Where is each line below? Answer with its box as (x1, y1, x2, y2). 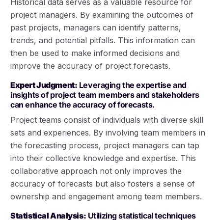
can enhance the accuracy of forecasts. (10, 100, 155, 110)
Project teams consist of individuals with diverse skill (10, 115, 204, 125)
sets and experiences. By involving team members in (10, 128, 206, 138)
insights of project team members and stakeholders (10, 90, 200, 100)
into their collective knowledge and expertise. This (10, 153, 196, 164)
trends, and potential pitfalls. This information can (10, 35, 195, 46)
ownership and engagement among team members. (10, 192, 202, 202)
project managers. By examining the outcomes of (10, 10, 194, 20)
